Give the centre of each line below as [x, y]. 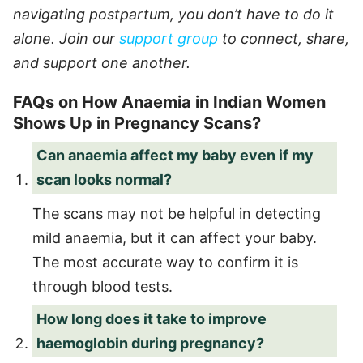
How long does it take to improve [152, 318]
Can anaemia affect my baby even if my [175, 155]
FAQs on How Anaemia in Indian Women [169, 102]
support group [169, 38]
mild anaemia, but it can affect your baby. [175, 237]
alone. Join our [66, 38]
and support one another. [102, 62]
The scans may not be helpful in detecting [177, 213]
